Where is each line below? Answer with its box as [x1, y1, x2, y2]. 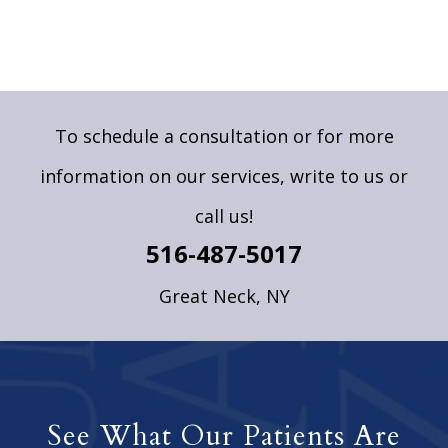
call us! [195, 204, 253, 229]
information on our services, [40, 164, 290, 189]
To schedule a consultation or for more [54, 124, 394, 149]
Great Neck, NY [158, 284, 290, 309]
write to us [290, 164, 384, 189]
